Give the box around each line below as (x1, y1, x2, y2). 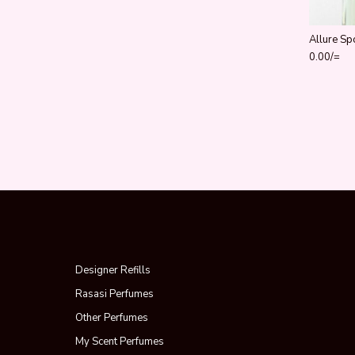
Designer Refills (74, 262, 151, 277)
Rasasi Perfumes (74, 286, 154, 301)
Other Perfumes (74, 310, 148, 325)
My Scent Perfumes (74, 334, 164, 349)
